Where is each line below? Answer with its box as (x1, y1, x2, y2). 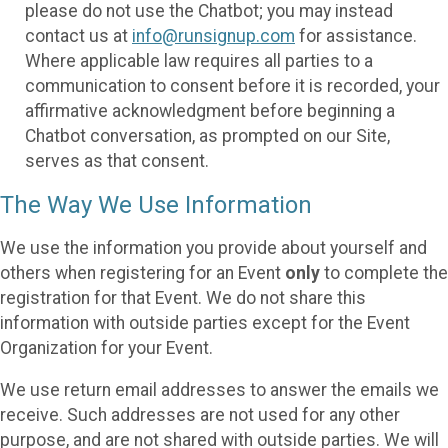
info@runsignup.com (132, 26, 295, 47)
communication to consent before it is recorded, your (25, 76, 440, 97)
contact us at (25, 26, 132, 47)
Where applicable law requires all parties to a (25, 51, 373, 72)
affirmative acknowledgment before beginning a (25, 101, 395, 122)
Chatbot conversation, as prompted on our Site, (25, 126, 390, 147)
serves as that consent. (25, 151, 209, 172)
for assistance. (295, 26, 417, 47)
